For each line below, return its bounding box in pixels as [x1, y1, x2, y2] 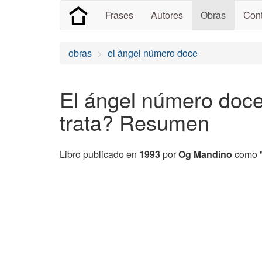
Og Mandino [178, 147, 232, 161]
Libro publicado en [60, 147, 139, 161]
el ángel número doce [108, 46, 198, 60]
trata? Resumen [60, 107, 209, 137]
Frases [105, 8, 133, 22]
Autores [151, 8, 183, 22]
